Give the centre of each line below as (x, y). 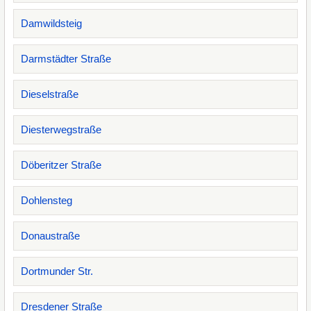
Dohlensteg (47, 200)
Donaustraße (50, 236)
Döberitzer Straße (61, 165)
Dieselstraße (50, 94)
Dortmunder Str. (57, 271)
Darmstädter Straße (66, 59)
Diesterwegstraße (61, 129)
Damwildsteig (51, 23)
